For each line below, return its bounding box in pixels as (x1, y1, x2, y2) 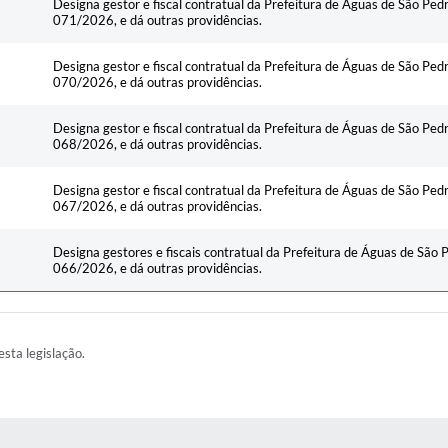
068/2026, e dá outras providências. (53, 135, 262, 152)
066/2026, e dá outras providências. (53, 259, 262, 276)
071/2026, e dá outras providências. (53, 11, 262, 28)
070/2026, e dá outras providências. (53, 73, 262, 90)
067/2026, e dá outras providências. (53, 197, 262, 214)
